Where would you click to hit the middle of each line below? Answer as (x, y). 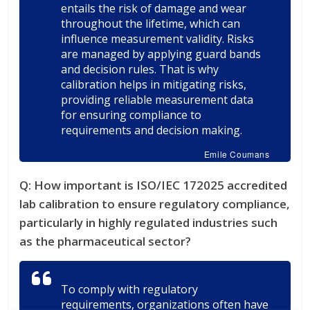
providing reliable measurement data (157, 99)
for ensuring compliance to (131, 115)
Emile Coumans (237, 154)
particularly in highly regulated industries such (149, 222)
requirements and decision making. (152, 130)
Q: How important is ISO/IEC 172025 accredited (154, 185)
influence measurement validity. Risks (158, 38)
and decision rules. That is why (140, 69)
